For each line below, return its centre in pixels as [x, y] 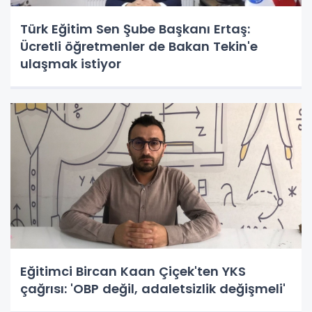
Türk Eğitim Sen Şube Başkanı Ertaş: [135, 29]
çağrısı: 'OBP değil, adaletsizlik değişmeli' [153, 289]
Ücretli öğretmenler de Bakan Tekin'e [139, 46]
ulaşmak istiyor [71, 64]
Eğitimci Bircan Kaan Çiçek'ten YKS [133, 271]
